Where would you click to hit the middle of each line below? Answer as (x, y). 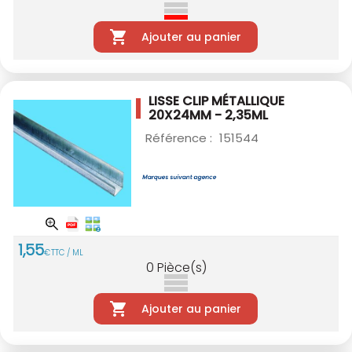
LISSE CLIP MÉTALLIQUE (216, 101)
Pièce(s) (181, 268)
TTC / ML (67, 253)
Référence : (180, 138)
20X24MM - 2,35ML (208, 115)
